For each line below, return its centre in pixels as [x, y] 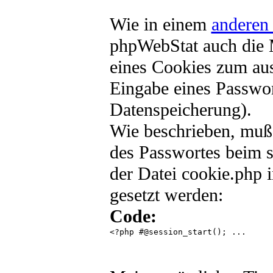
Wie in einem [160, 24]
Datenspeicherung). [180, 110]
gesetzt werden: [166, 195]
